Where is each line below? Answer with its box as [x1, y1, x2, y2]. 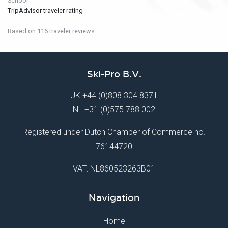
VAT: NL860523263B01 [73, 164, 155, 174]
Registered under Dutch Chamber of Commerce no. [22, 127, 206, 137]
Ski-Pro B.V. [87, 68, 141, 81]
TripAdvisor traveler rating [8, 7, 83, 15]
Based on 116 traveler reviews [8, 27, 95, 35]
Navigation [89, 192, 139, 205]
